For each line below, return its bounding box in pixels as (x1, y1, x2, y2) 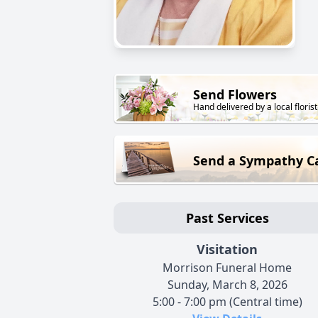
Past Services (185, 209, 269, 227)
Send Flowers (193, 86, 277, 104)
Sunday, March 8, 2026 (167, 277, 287, 293)
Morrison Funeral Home (163, 260, 292, 276)
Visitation (197, 241, 258, 258)
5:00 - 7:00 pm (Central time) (152, 294, 302, 310)
